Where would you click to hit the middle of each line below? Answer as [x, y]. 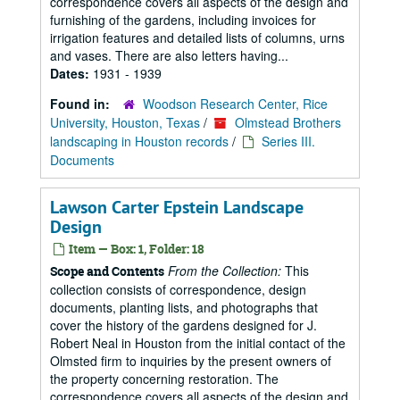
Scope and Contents [107, 271]
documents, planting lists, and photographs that [184, 307]
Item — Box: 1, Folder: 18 [135, 249]
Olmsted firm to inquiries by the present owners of [191, 361]
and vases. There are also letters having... [169, 55]
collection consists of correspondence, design [178, 289]
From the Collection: [225, 271]
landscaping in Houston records [139, 141]
